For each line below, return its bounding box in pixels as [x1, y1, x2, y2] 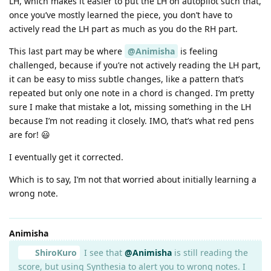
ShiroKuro [34, 246, 77, 258]
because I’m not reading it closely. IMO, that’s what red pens [9, 114, 254, 126]
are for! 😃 [9, 128, 50, 140]
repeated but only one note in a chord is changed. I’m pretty [9, 87, 254, 99]
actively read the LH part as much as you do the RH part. [9, 22, 238, 34]
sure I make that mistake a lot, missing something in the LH [9, 100, 251, 113]
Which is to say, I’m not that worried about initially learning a [9, 173, 256, 185]
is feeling [178, 45, 218, 57]
